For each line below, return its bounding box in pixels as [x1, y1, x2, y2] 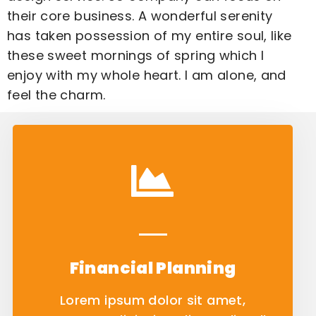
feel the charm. [7, 86, 106, 104]
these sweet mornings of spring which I [7, 47, 265, 65]
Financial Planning [69, 257, 236, 280]
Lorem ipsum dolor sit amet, [59, 291, 246, 310]
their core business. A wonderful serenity [7, 7, 273, 25]
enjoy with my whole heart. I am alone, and [7, 66, 286, 85]
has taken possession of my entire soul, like [7, 27, 292, 45]
